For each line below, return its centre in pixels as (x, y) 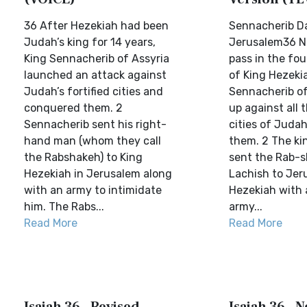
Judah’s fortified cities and (94, 91)
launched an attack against (95, 75)
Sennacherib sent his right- (95, 124)
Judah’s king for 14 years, (90, 42)
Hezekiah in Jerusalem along (98, 174)
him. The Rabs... (64, 207)
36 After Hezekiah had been (96, 26)
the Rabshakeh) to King (83, 157)
